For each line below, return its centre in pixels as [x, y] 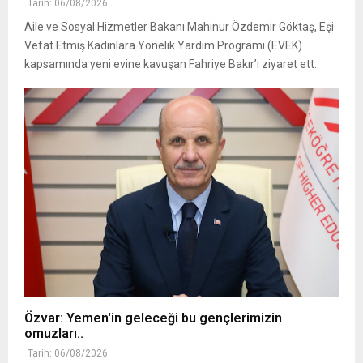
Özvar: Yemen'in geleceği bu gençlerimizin [153, 318]
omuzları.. [54, 334]
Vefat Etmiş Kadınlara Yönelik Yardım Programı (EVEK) [163, 45]
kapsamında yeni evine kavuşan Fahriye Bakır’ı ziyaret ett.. [172, 64]
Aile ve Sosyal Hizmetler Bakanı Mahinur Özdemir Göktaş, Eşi [179, 26]
